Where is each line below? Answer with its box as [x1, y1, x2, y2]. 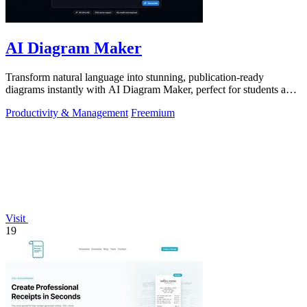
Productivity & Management [5, 106, 128, 119]
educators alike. [5, 95, 73, 108]
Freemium [131, 106, 175, 119]
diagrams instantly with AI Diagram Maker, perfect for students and [5, 83, 297, 95]
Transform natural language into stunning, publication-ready [5, 71, 264, 83]
